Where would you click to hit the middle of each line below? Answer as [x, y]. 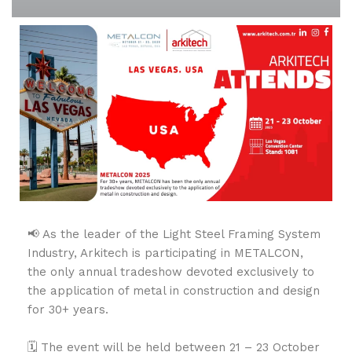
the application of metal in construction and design [174, 290]
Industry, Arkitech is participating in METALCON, [165, 253]
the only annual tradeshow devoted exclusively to [171, 271]
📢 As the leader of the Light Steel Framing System [174, 234]
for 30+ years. [68, 309]
